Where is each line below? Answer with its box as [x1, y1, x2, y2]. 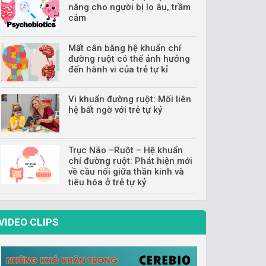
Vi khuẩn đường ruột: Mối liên [68, 94, 191, 105]
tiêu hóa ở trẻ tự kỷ [68, 177, 146, 188]
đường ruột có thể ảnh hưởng [68, 53, 190, 64]
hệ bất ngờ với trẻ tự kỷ [68, 104, 162, 116]
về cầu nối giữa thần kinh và [68, 166, 184, 178]
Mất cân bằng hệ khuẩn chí [68, 42, 181, 53]
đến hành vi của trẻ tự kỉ [68, 64, 168, 75]
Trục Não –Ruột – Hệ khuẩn [68, 145, 183, 156]
